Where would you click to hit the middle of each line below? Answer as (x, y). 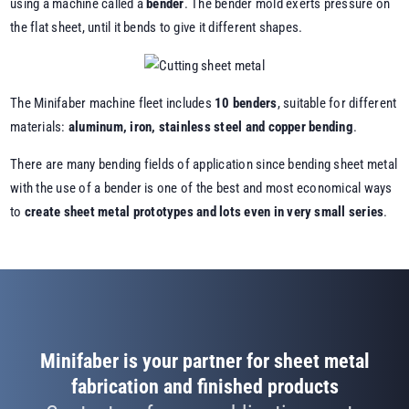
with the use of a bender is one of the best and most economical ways (201, 189)
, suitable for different (337, 104)
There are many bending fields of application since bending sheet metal (204, 165)
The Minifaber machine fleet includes (113, 104)
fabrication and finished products (204, 386)
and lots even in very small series (288, 212)
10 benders (246, 104)
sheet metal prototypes (128, 212)
